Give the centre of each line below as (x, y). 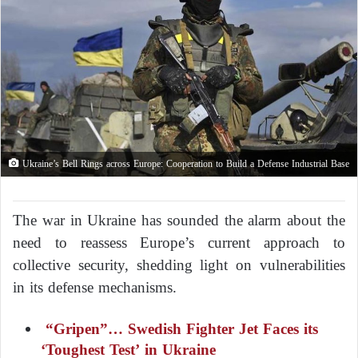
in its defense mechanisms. (95, 287)
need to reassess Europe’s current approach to (179, 242)
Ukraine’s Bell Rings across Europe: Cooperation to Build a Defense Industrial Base (184, 163)
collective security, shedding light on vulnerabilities (179, 265)
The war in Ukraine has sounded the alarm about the (179, 220)
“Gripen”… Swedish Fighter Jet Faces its (179, 328)
